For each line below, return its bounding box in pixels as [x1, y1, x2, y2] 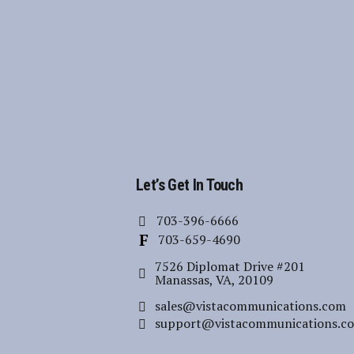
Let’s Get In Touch [136, 175, 243, 195]
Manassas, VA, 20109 [155, 271, 273, 289]
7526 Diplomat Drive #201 [155, 258, 305, 276]
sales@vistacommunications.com [155, 297, 346, 315]
